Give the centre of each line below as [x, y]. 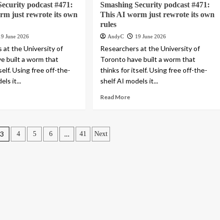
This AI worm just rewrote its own [158, 15]
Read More [115, 97]
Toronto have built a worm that [148, 59]
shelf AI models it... [129, 81]
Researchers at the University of [150, 49]
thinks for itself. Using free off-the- [154, 70]
